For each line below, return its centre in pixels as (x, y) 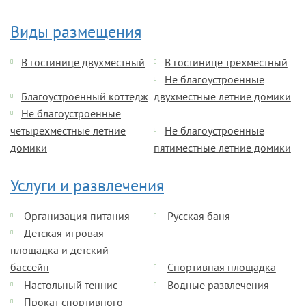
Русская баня (198, 217)
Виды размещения (76, 33)
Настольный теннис (71, 286)
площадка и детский (59, 251)
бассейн (30, 268)
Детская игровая (64, 234)
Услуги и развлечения (87, 187)
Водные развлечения (218, 286)
